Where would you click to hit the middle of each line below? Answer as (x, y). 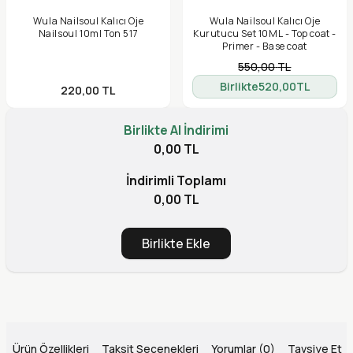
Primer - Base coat (265, 46)
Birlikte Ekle (176, 244)
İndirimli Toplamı (176, 181)
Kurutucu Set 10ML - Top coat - (264, 34)
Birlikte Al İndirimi (176, 130)
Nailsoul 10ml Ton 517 (88, 34)
